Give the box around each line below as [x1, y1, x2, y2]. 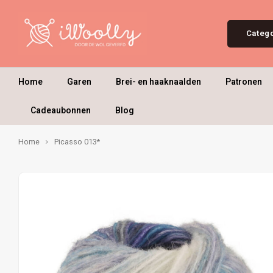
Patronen [225, 75, 262, 88]
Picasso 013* [54, 136, 100, 147]
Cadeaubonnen [30, 104, 91, 117]
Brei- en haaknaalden [116, 75, 201, 88]
